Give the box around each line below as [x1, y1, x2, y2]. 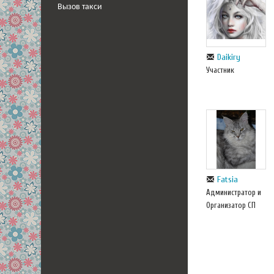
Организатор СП [206, 201, 256, 210]
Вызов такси [57, 3, 102, 11]
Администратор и [206, 188, 261, 198]
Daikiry [217, 51, 240, 62]
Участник [206, 65, 234, 75]
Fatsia [217, 174, 238, 185]
